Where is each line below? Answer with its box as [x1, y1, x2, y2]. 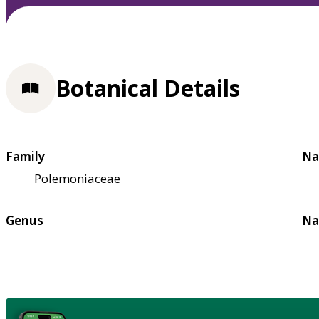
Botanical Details [56, 73, 240, 104]
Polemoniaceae [34, 169, 120, 187]
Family [6, 147, 45, 164]
